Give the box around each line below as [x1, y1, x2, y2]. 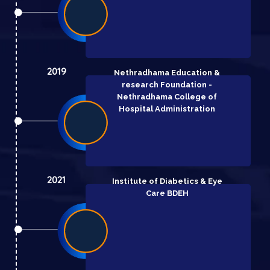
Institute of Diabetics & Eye [111, 176, 222, 186]
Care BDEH [145, 188, 189, 198]
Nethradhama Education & [114, 67, 221, 77]
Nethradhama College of [117, 92, 218, 101]
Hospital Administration [119, 104, 216, 113]
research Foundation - [122, 80, 213, 89]
